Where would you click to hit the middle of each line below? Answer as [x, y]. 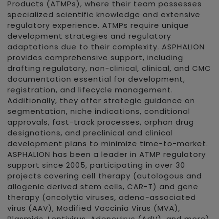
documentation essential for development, [96, 79]
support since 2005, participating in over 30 [96, 165]
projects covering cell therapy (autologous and [105, 176]
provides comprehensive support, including [95, 57]
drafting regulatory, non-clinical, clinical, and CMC [109, 68]
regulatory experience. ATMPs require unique [98, 25]
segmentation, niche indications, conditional [99, 111]
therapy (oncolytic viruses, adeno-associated [102, 197]
